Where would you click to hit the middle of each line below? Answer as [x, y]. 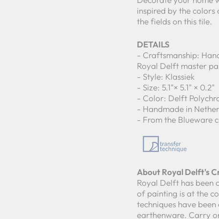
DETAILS [153, 44]
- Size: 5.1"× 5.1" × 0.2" [176, 88]
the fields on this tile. [175, 22]
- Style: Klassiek [166, 77]
